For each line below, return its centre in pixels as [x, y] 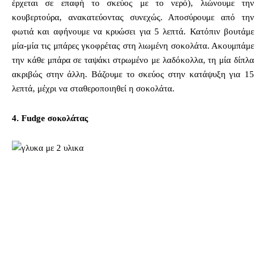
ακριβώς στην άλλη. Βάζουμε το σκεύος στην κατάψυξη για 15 [133, 74]
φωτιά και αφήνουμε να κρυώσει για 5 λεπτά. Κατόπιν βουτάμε [133, 31]
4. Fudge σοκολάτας [50, 118]
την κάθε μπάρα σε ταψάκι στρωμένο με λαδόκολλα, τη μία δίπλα [133, 60]
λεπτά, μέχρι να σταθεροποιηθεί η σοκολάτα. [93, 88]
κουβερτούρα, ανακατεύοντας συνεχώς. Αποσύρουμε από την [133, 17]
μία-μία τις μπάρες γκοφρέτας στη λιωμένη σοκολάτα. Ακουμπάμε [133, 45]
